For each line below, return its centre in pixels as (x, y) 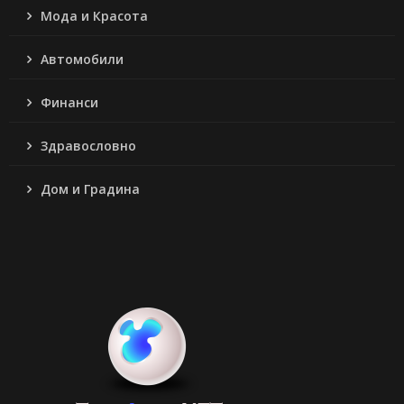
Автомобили (82, 59)
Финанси (69, 102)
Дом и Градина (90, 188)
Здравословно (88, 145)
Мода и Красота (94, 15)
